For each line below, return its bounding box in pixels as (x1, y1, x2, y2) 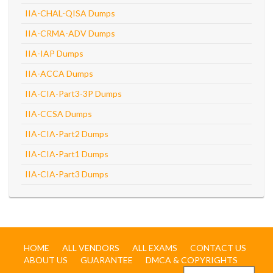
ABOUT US (24, 255, 68, 265)
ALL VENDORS (62, 243, 119, 253)
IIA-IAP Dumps (25, 48, 83, 58)
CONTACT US (190, 243, 246, 253)
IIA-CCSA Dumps (25, 108, 92, 119)
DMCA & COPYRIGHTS (146, 255, 238, 265)
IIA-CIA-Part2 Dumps (25, 129, 108, 139)
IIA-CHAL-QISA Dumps (25, 8, 115, 18)
